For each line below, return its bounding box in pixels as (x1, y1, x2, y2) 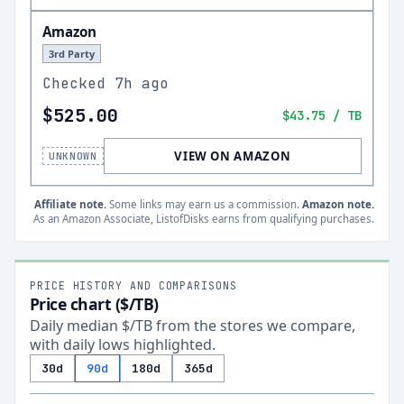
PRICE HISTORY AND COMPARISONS (30, 279, 237, 292)
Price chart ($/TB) (30, 293, 159, 315)
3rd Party (49, 47, 95, 60)
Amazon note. (302, 197, 374, 211)
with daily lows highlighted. (30, 335, 216, 354)
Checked (42, 74, 115, 93)
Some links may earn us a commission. (106, 197, 299, 211)
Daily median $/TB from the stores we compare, (30, 316, 355, 335)
